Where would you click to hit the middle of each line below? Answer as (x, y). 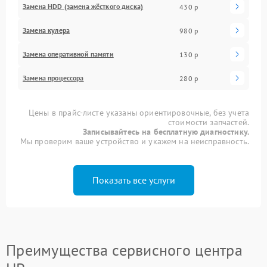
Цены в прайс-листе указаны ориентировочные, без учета (139, 113)
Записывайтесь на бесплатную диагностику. (166, 132)
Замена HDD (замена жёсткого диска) (83, 6)
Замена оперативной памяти (68, 54)
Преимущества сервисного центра (124, 250)
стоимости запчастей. (208, 122)
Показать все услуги (133, 180)
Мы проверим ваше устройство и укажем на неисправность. (134, 141)
